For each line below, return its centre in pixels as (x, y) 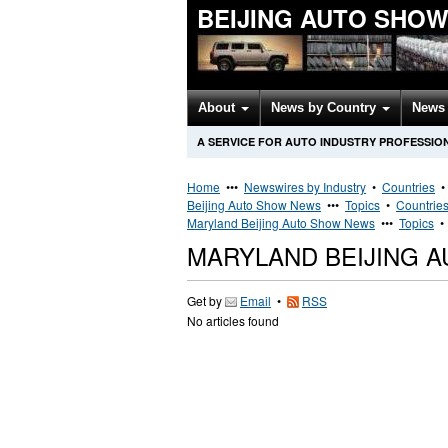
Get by (206, 300)
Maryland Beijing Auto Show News (281, 222)
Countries (408, 186)
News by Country (325, 107)
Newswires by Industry (305, 186)
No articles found (233, 320)
